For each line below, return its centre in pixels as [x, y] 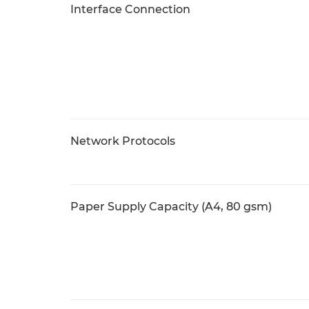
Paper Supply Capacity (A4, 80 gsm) [171, 207]
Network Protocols [123, 141]
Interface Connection [130, 9]
